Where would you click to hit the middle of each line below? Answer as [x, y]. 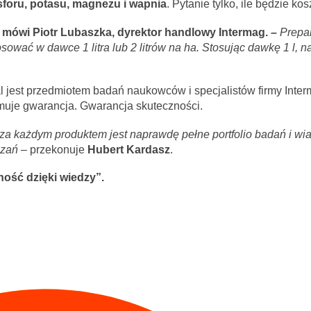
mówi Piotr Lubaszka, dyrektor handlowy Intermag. [136, 32]
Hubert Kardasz [128, 149]
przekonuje [58, 149]
